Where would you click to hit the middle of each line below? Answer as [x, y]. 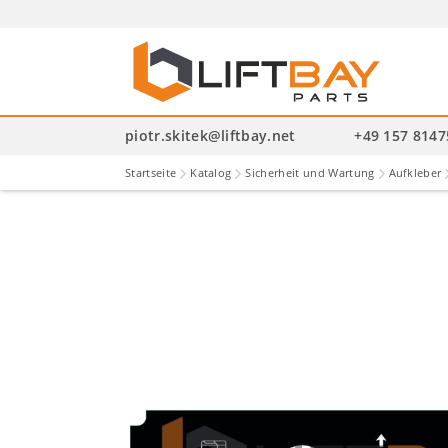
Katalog [211, 172]
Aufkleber [415, 172]
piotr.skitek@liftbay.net [210, 135]
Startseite [151, 172]
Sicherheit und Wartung [310, 172]
